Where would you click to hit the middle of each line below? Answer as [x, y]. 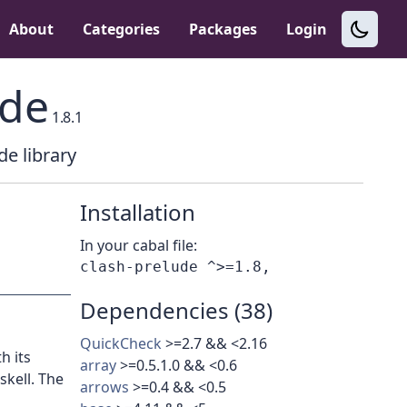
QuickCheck [121, 344]
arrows [104, 387]
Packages [223, 29]
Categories [121, 29]
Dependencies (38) [176, 311]
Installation [138, 213]
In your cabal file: [139, 246]
